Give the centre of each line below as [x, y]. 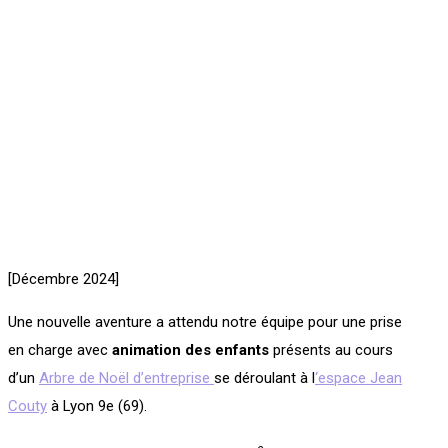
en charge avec [58, 350]
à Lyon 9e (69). [97, 406]
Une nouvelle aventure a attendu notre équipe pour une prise [205, 322]
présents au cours [331, 350]
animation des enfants [188, 350]
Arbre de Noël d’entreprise [126, 378]
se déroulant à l [264, 378]
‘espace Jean [358, 378]
